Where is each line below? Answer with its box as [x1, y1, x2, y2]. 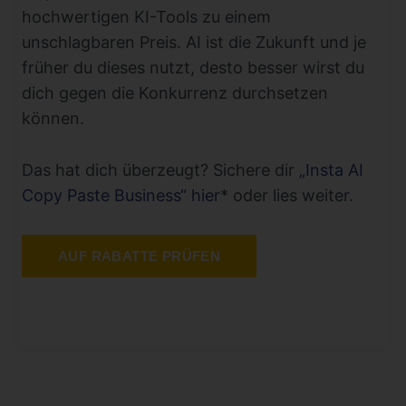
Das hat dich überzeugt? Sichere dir [22, 160, 299, 180]
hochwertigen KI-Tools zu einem [22, 7, 271, 27]
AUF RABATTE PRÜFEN [58, 247, 221, 264]
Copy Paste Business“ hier [22, 186, 220, 206]
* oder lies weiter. [220, 186, 353, 206]
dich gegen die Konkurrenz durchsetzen [22, 83, 328, 103]
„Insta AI [299, 160, 363, 180]
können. [22, 109, 84, 129]
